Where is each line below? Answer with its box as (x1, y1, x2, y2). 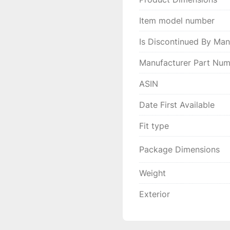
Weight (139, 168, 166, 178)
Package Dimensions (139, 144, 220, 155)
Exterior (139, 189, 170, 199)
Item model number (139, 15, 215, 26)
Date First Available (139, 100, 215, 110)
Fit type (139, 121, 169, 131)
